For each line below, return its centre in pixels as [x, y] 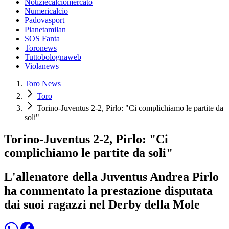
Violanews [42, 66]
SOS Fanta [42, 39]
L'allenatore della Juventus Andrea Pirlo [111, 177]
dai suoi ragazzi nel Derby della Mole [102, 204]
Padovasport [44, 20]
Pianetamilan [45, 30]
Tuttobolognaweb [53, 57]
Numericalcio [46, 11]
